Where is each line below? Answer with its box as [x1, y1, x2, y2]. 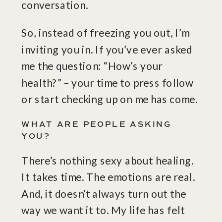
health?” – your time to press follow [21, 76, 193, 89]
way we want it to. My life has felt [21, 204, 185, 217]
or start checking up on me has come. [21, 93, 200, 106]
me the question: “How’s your [21, 59, 163, 72]
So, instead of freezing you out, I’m [21, 26, 189, 39]
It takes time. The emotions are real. [21, 170, 195, 183]
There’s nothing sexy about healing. [21, 154, 194, 166]
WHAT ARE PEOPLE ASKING [21, 120, 172, 129]
